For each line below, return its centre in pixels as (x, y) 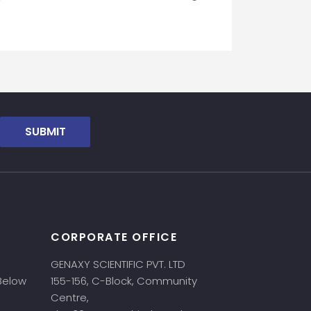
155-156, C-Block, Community (124, 281)
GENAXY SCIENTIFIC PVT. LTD (118, 264)
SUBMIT (45, 132)
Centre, (71, 297)
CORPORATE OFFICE (114, 237)
